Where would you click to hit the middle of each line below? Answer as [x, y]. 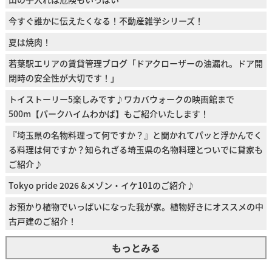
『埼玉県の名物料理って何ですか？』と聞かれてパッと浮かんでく [135, 134]
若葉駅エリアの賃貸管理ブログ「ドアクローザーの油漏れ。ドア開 [135, 63]
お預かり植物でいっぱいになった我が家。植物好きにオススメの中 [136, 206]
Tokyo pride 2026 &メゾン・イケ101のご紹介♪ [101, 185]
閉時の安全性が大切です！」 [63, 77]
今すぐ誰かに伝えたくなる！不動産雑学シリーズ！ [106, 20]
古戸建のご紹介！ [42, 221]
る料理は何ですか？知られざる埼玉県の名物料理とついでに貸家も [135, 149]
